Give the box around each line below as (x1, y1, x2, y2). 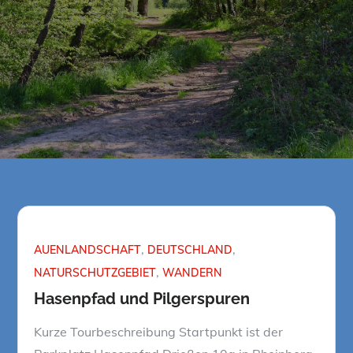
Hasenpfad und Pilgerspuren (34, 288, 251, 308)
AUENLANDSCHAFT (34, 242, 142, 257)
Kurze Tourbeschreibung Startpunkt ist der (34, 323, 284, 340)
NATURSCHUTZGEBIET (34, 265, 157, 280)
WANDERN (162, 265, 223, 280)
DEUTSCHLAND (147, 242, 233, 257)
